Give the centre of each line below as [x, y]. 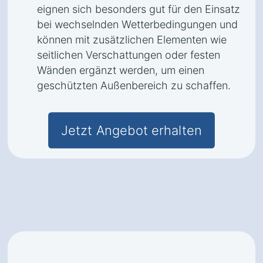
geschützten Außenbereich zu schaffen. [134, 85]
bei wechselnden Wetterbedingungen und [137, 24]
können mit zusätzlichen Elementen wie [132, 40]
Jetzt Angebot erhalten [131, 130]
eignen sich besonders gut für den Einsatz [139, 9]
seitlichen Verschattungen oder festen [129, 55]
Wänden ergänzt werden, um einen [121, 70]
